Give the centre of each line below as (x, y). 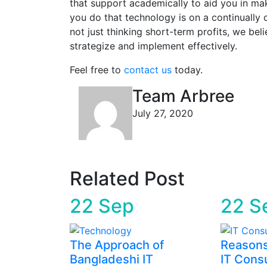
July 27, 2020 (163, 114)
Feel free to (97, 70)
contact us (148, 70)
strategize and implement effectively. (153, 46)
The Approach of (117, 245)
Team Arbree (183, 96)
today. (187, 70)
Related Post (127, 179)
